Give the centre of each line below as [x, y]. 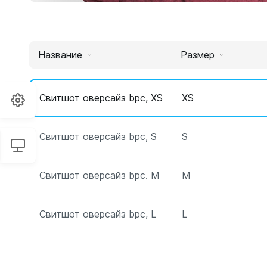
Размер [198, 55]
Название [60, 55]
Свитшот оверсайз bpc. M [100, 175]
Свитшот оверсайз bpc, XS [101, 98]
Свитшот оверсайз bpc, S [98, 136]
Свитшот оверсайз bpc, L [98, 214]
